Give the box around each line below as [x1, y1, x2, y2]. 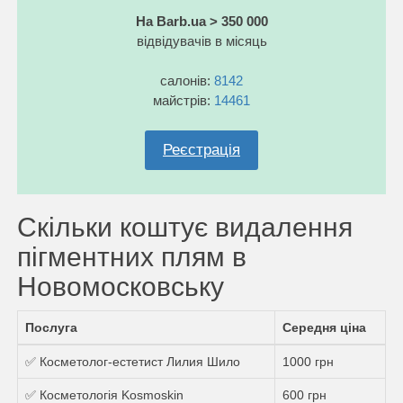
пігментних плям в [17, 241, 246, 272]
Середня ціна [282, 319, 366, 335]
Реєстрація [163, 140, 240, 158]
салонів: [160, 72, 214, 88]
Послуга [25, 319, 77, 335]
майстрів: [153, 92, 214, 108]
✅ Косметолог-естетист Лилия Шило [25, 354, 240, 369]
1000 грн [282, 354, 334, 369]
